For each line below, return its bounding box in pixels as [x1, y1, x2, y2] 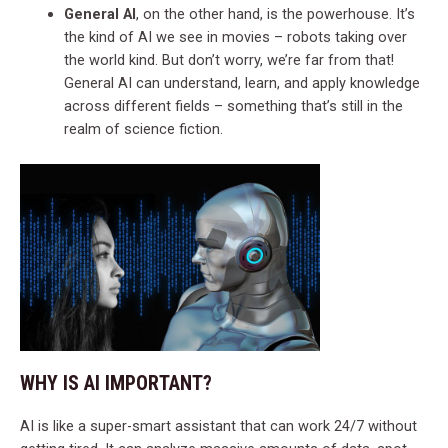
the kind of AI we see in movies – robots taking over [63, 27, 407, 46]
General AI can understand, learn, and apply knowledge [63, 73, 420, 92]
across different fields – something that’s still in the [63, 96, 403, 115]
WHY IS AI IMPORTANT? [20, 371, 212, 396]
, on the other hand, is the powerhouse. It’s [135, 4, 415, 23]
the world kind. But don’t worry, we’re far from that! [63, 50, 394, 69]
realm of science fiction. [63, 119, 223, 138]
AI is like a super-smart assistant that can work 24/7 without [20, 417, 417, 436]
